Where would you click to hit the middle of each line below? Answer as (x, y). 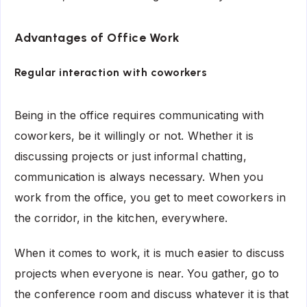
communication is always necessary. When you (139, 177)
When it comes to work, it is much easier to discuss (150, 253)
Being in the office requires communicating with (139, 115)
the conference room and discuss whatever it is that (152, 294)
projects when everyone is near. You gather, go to (147, 273)
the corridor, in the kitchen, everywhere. (123, 218)
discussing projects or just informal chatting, (131, 157)
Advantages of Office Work (97, 37)
